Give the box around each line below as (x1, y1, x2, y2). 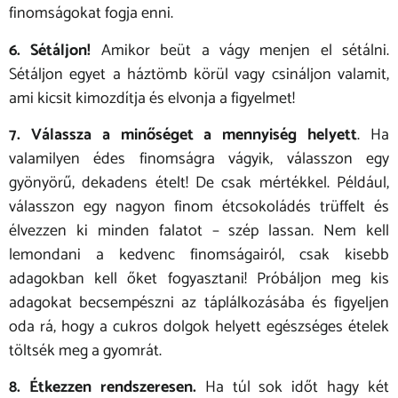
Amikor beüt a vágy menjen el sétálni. (91, 36, 389, 64)
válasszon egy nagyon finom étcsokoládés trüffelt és (9, 194, 389, 221)
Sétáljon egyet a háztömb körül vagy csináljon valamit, (9, 60, 389, 88)
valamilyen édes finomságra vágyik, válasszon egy (9, 146, 389, 173)
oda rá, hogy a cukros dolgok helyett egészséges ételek (9, 314, 389, 341)
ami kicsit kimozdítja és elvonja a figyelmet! (9, 84, 295, 112)
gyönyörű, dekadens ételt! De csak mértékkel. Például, (9, 170, 389, 197)
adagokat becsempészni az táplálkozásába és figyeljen (9, 290, 389, 317)
